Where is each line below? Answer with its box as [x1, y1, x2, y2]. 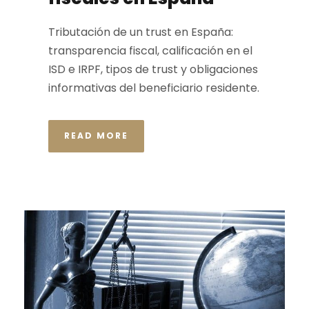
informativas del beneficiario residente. [48, 79, 259, 96]
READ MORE [64, 129, 128, 141]
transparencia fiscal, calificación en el [48, 42, 252, 59]
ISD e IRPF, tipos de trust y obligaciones [48, 61, 258, 77]
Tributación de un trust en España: [48, 23, 233, 40]
